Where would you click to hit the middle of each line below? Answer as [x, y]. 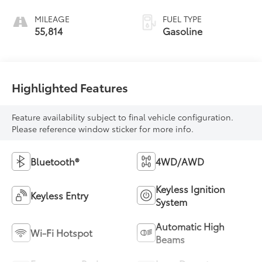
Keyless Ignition [190, 189]
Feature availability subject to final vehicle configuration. [123, 117]
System [171, 202]
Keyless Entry [60, 195]
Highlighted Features [70, 87]
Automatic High [190, 226]
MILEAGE [52, 19]
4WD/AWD [180, 161]
